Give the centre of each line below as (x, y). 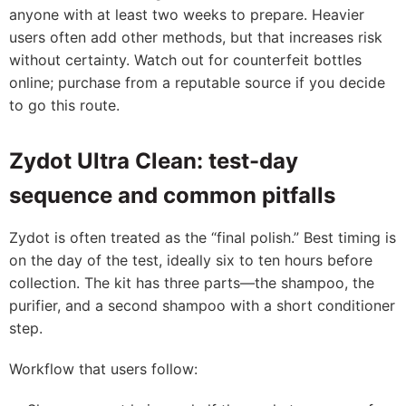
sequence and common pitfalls (172, 195)
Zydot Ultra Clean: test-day (154, 161)
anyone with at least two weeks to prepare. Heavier (187, 14)
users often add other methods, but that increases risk (196, 37)
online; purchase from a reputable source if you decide (197, 82)
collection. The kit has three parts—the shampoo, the (192, 283)
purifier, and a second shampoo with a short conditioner (202, 305)
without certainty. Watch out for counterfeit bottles (185, 60)
